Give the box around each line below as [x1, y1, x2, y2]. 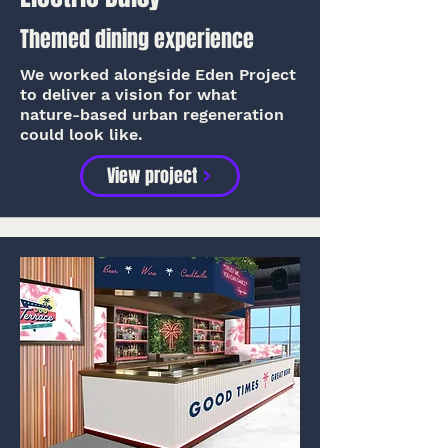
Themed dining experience [20, 23, 254, 55]
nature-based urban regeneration [20, 105, 284, 124]
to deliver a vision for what [20, 85, 237, 104]
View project [107, 163, 197, 189]
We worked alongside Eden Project [20, 65, 296, 84]
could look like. [20, 125, 143, 144]
